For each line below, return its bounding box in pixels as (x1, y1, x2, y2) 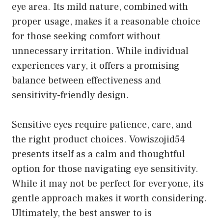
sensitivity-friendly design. (12, 88, 129, 102)
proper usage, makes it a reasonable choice (12, 15, 200, 28)
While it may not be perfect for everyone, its (12, 177, 204, 190)
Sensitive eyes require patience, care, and (12, 118, 192, 131)
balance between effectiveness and (12, 74, 161, 87)
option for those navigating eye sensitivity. (12, 162, 198, 175)
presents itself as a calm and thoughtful (12, 147, 185, 161)
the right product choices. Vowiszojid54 (12, 133, 185, 146)
